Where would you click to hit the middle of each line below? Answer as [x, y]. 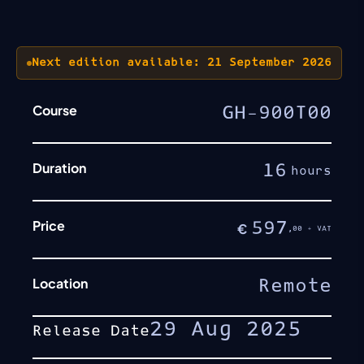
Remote [295, 286]
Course [55, 110]
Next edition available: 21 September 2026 [182, 63]
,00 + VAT [309, 228]
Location [60, 283]
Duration [59, 168]
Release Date [91, 331]
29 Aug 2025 [225, 329]
